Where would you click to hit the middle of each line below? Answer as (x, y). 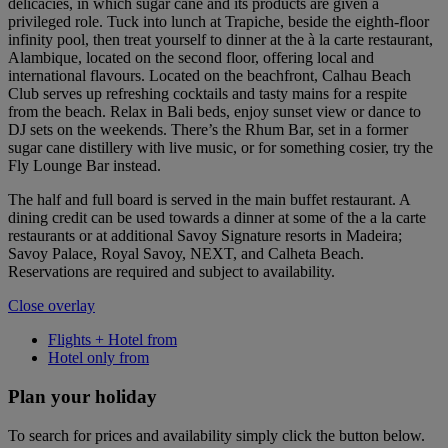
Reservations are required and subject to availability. (173, 272)
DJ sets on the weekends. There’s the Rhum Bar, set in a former (208, 130)
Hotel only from (98, 358)
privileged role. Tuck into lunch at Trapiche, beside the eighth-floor (218, 22)
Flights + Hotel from (112, 340)
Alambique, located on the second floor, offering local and (191, 58)
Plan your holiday (82, 396)
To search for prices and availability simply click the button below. (216, 435)
